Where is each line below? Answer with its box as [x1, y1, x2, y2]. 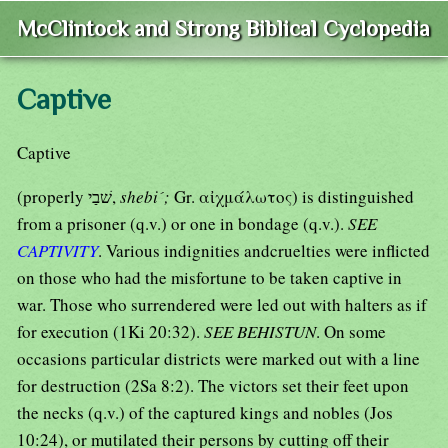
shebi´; [120, 185, 174, 209]
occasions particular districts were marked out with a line [17, 347, 420, 371]
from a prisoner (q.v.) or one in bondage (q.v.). [17, 212, 348, 236]
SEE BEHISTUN [204, 320, 316, 344]
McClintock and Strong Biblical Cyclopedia [17, 16, 430, 42]
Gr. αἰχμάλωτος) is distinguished [174, 185, 414, 209]
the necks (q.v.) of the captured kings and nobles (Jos [17, 401, 393, 425]
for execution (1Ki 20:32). [17, 320, 204, 344]
